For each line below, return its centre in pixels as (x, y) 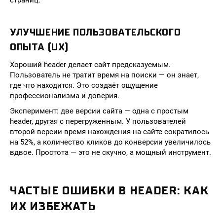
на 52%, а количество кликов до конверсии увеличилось (110, 142)
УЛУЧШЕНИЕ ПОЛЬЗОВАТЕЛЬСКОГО (95, 32)
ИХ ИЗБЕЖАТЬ (53, 206)
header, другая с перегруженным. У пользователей (98, 121)
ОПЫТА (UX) (39, 47)
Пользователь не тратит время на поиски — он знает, (104, 75)
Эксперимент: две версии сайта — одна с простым (99, 111)
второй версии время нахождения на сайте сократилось (110, 132)
